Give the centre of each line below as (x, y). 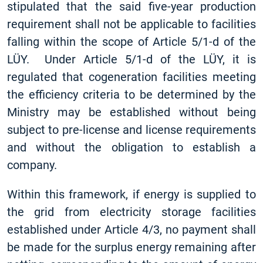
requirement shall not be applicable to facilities (131, 24)
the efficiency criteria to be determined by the (131, 95)
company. (32, 165)
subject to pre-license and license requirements (131, 130)
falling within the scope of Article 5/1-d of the (131, 42)
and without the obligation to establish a (131, 147)
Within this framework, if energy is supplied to (131, 194)
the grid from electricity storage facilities (131, 212)
